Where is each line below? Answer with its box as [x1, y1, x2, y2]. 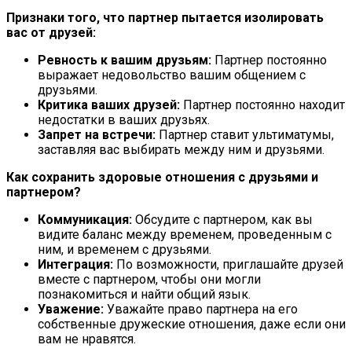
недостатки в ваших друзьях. [38, 112, 210, 127]
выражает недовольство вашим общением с [38, 67, 306, 82]
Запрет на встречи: [38, 126, 156, 142]
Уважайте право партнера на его [104, 301, 298, 317]
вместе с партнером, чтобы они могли [38, 271, 261, 287]
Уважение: [38, 301, 104, 317]
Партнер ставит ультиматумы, [156, 126, 334, 142]
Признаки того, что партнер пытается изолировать [6, 9, 324, 25]
